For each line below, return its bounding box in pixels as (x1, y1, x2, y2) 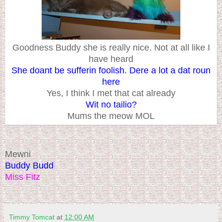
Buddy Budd (5, 161, 54, 171)
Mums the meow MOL (67, 111, 155, 121)
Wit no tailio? (85, 100, 137, 110)
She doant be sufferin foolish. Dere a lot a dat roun (11, 65, 211, 76)
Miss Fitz (5, 172, 40, 182)
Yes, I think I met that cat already (47, 88, 175, 99)
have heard (89, 54, 133, 64)
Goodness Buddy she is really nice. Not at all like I (12, 43, 210, 53)
